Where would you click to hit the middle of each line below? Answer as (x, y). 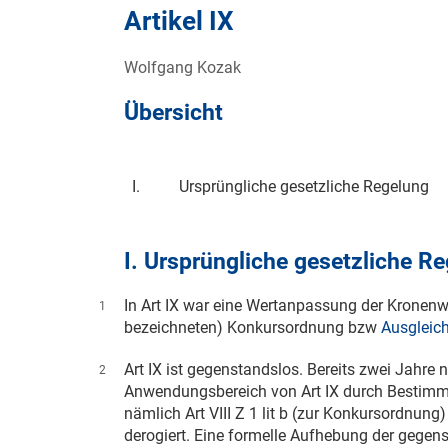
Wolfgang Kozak (182, 68)
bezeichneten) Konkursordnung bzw (252, 328)
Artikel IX (179, 21)
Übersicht (173, 113)
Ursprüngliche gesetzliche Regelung (304, 187)
